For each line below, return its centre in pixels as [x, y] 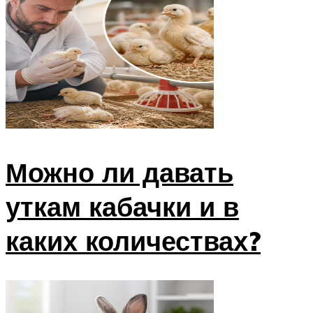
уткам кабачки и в [122, 206]
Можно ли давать [119, 172]
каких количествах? [133, 241]
